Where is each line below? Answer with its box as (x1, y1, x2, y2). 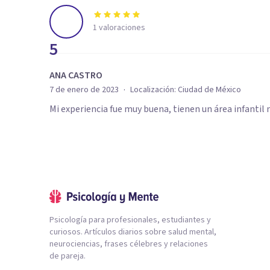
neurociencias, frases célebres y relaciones (49, 238, 208, 250)
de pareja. (49, 250, 86, 262)
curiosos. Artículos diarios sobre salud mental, (49, 226, 216, 238)
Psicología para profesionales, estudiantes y (49, 214, 211, 226)
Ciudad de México (178, 84, 241, 96)
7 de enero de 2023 (49, 84, 119, 96)
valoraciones (97, 22, 145, 34)
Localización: (130, 84, 178, 96)
